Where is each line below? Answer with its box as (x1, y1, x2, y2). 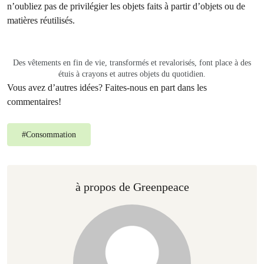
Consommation (26, 130, 76, 139)
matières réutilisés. (7, 14, 75, 26)
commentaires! (7, 95, 61, 107)
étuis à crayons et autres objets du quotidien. (58, 69, 206, 78)
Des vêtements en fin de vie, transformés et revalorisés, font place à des (13, 58, 251, 67)
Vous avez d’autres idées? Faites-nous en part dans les (7, 81, 207, 93)
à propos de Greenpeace (75, 180, 189, 193)
